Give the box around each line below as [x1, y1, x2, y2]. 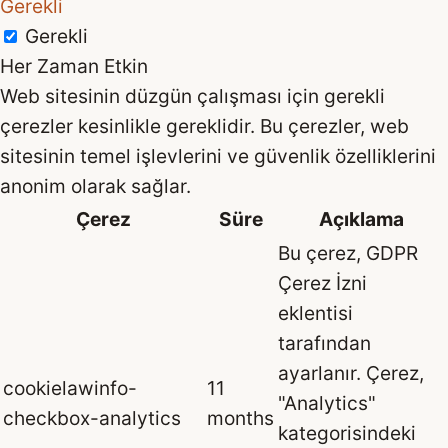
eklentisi [278, 300, 353, 325]
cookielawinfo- [3, 375, 137, 400]
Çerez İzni [278, 270, 367, 295]
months [207, 405, 274, 430]
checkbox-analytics [3, 405, 181, 430]
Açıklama [319, 206, 404, 231]
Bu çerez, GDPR [278, 240, 418, 265]
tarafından [278, 330, 371, 355]
